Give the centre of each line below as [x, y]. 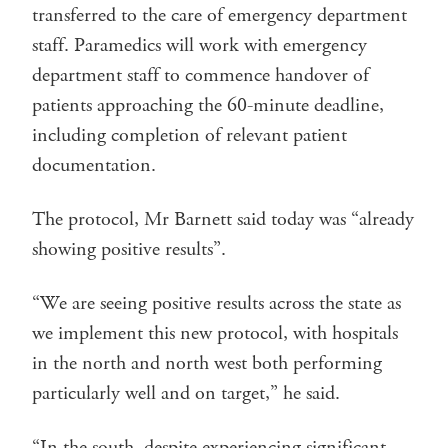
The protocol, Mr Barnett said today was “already [223, 219]
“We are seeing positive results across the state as [216, 303]
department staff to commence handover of [200, 75]
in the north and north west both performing [207, 363]
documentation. [94, 165]
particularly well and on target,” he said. [186, 393]
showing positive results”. [129, 249]
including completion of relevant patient [189, 135]
